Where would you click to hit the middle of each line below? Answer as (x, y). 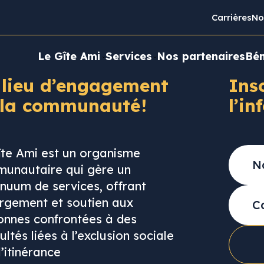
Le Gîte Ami (69, 56)
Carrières (232, 17)
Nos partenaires (201, 56)
